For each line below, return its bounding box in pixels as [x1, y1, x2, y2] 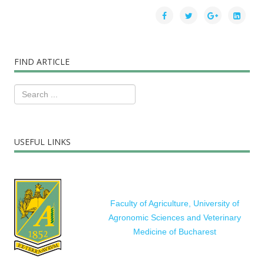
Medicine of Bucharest [133, 227, 216, 237]
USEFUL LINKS [14, 136, 71, 148]
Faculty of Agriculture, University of [110, 199, 239, 209]
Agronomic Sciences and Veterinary [108, 213, 241, 223]
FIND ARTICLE [14, 56, 70, 68]
